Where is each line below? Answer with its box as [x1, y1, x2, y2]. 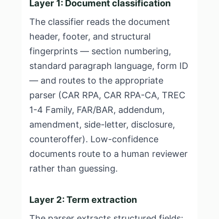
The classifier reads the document [29, 17, 170, 27]
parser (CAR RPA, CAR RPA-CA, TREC [29, 90, 185, 100]
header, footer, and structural [29, 31, 151, 42]
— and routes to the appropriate [29, 75, 163, 86]
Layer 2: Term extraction [29, 194, 137, 205]
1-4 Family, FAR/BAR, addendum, [29, 105, 165, 115]
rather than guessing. [29, 163, 118, 174]
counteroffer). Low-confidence [29, 134, 158, 144]
